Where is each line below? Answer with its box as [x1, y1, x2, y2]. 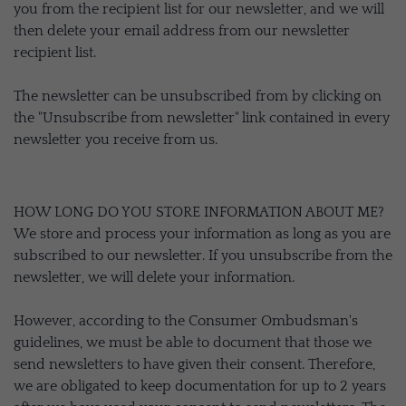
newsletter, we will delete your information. [14, 269, 295, 285]
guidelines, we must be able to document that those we [14, 334, 372, 351]
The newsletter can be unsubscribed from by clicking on [14, 88, 382, 104]
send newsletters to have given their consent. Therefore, [14, 356, 375, 372]
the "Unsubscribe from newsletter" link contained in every [14, 110, 390, 126]
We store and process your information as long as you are [14, 226, 391, 242]
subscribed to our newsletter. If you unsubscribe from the [14, 247, 392, 264]
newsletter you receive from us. [14, 131, 217, 148]
